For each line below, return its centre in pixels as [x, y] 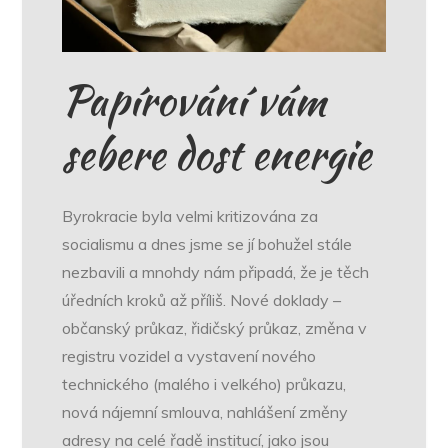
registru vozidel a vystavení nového [189, 356]
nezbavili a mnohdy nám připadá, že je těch [216, 272]
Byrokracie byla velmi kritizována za [190, 216]
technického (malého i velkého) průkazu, [204, 384]
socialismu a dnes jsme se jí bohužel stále [207, 244]
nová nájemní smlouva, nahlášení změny [205, 412]
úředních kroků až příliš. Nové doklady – [202, 300]
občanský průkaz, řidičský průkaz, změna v [215, 328]
